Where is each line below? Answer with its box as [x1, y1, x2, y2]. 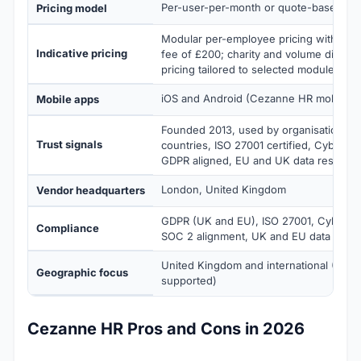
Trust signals [36, 137, 102, 151]
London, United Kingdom [161, 182, 286, 196]
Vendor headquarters [36, 183, 145, 197]
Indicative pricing [36, 46, 127, 60]
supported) [161, 273, 217, 287]
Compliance [36, 221, 99, 234]
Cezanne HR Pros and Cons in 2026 [27, 318, 305, 338]
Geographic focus [36, 265, 128, 279]
